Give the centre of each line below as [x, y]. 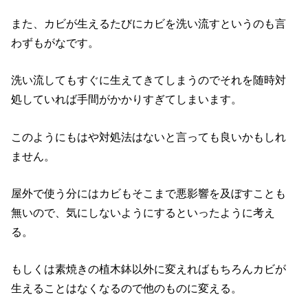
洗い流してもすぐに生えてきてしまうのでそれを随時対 [149, 80]
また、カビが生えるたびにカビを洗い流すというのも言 [149, 24]
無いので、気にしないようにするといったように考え [143, 213]
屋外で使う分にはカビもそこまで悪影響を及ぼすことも [149, 194]
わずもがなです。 [55, 43]
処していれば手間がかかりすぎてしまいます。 [127, 99]
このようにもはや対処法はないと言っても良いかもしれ [149, 136]
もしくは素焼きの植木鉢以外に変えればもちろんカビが [149, 269]
